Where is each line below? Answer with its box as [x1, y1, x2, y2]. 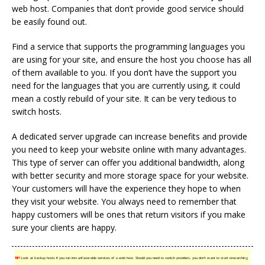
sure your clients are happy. [12, 222, 117, 233]
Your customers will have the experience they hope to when [12, 183, 241, 194]
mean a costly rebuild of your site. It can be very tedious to [12, 93, 237, 104]
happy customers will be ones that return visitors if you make [12, 209, 245, 220]
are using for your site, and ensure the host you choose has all [12, 54, 251, 65]
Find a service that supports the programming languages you [12, 41, 245, 52]
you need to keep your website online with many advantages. [12, 144, 246, 155]
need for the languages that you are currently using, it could [12, 80, 240, 91]
